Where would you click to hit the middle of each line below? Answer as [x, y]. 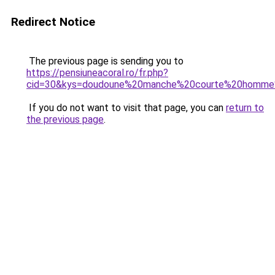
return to [245, 108]
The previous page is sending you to [105, 61]
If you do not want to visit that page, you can [126, 108]
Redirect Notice [53, 22]
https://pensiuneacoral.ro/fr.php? [97, 73]
